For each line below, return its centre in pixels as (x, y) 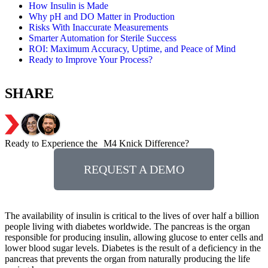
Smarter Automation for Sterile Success (103, 38)
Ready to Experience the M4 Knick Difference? (97, 143)
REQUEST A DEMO (134, 169)
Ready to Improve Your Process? (91, 60)
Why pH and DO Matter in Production (102, 16)
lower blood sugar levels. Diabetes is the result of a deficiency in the (133, 248)
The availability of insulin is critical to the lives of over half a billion (132, 216)
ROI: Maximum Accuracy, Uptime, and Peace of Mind (132, 49)
